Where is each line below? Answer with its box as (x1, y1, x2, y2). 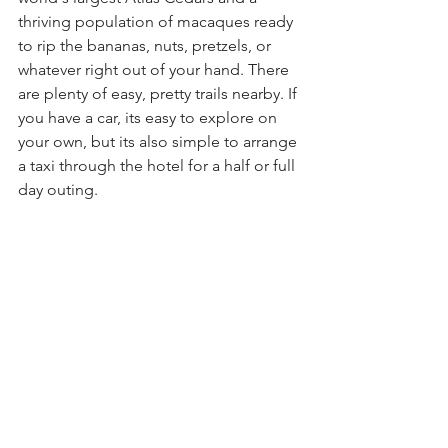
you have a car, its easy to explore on (18, 108, 281, 128)
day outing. (18, 180, 102, 200)
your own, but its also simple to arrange (18, 132, 301, 152)
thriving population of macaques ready (18, 12, 297, 32)
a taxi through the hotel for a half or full (18, 156, 299, 176)
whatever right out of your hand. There (18, 60, 293, 80)
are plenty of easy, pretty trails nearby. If (18, 84, 301, 104)
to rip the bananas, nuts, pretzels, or (18, 36, 275, 56)
